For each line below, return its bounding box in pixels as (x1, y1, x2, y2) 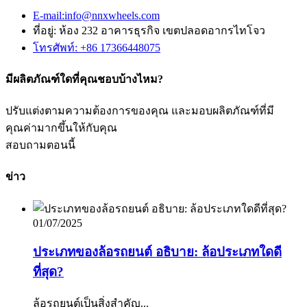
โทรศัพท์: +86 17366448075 (33, 41, 160, 53)
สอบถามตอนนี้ (5, 139, 75, 151)
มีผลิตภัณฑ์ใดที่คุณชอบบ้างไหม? (5, 73, 163, 85)
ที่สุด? (33, 265, 64, 280)
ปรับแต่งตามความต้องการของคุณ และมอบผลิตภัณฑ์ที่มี (5, 105, 274, 117)
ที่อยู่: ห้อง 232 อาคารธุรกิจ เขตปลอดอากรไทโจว (33, 24, 265, 36)
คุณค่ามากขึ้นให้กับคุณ (5, 122, 117, 134)
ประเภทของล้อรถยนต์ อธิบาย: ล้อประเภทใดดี (33, 245, 282, 260)
